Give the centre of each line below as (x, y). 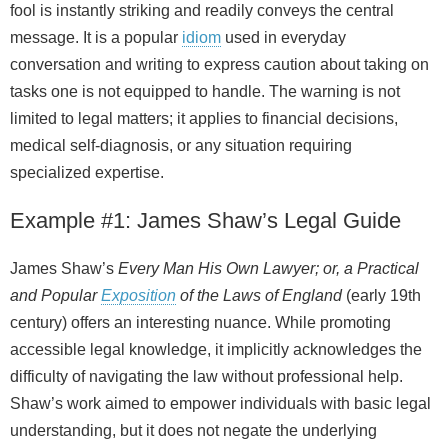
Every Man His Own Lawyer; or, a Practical (268, 269)
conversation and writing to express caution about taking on (219, 65)
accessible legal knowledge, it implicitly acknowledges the (216, 350)
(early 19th (381, 296)
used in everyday (283, 38)
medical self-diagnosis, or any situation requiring (181, 146)
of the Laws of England (259, 296)
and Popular (55, 296)
